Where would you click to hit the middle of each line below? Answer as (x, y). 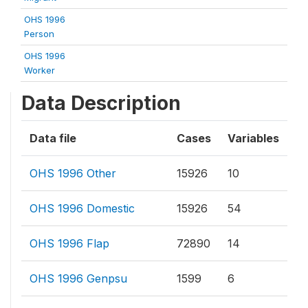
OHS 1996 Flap (69, 243)
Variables (253, 138)
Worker (40, 70)
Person (39, 34)
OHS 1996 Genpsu (78, 278)
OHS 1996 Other (73, 173)
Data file (53, 138)
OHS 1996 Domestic (82, 208)
